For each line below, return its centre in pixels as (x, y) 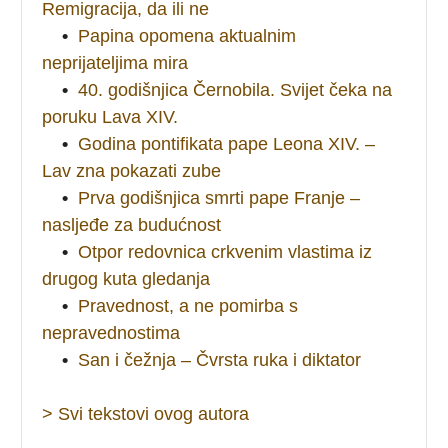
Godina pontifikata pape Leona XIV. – (227, 143)
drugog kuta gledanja (126, 278)
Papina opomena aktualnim (187, 35)
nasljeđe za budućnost (132, 224)
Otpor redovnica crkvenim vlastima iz (225, 251)
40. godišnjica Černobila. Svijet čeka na (235, 89)
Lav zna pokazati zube (132, 170)
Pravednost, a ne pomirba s (188, 305)
